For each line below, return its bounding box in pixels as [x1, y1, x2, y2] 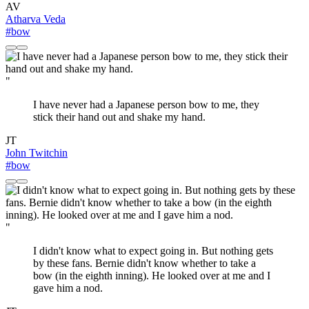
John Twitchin [6, 147, 68, 159]
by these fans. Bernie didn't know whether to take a [33, 257, 256, 270]
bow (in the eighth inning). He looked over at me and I [33, 270, 270, 282]
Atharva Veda [6, 13, 66, 26]
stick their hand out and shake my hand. [33, 111, 206, 123]
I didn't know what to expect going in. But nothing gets [33, 245, 273, 257]
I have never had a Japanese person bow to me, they [33, 99, 259, 111]
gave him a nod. [33, 282, 103, 295]
